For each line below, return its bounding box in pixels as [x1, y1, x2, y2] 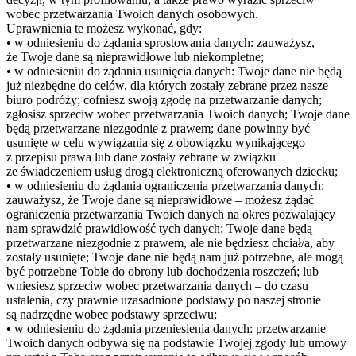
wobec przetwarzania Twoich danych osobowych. [6, 7, 258, 21]
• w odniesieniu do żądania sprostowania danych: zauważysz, [6, 36, 315, 50]
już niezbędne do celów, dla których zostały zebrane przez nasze [6, 79, 328, 93]
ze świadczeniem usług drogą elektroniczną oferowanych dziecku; [6, 164, 338, 179]
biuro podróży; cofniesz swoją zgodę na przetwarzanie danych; [6, 93, 322, 107]
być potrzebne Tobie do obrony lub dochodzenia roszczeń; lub [6, 265, 319, 279]
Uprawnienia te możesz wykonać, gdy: [6, 21, 202, 36]
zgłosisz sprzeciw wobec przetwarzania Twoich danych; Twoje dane [6, 107, 350, 122]
